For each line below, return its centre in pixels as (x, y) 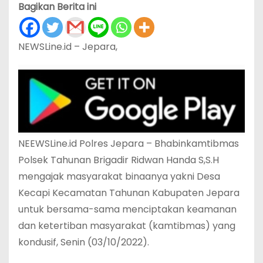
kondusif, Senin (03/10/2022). (84, 242)
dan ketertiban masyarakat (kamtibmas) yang (127, 225)
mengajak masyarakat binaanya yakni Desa (119, 176)
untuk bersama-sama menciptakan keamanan (127, 209)
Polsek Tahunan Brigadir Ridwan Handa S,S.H (119, 160)
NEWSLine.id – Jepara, (68, 46)
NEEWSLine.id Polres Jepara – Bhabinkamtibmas (129, 143)
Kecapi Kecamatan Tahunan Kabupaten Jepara (129, 193)
